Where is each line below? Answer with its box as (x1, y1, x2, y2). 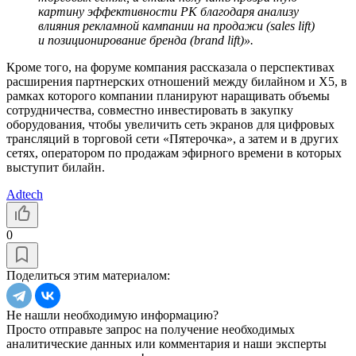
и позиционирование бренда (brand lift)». (38, 33, 253, 47)
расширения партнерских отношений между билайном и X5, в (6, 74, 347, 88)
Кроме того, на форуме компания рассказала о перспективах (6, 60, 335, 74)
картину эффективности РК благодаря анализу (38, 4, 299, 18)
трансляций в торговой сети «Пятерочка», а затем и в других (6, 131, 339, 145)
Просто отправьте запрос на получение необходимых (6, 322, 295, 336)
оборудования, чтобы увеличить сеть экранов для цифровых (6, 117, 335, 131)
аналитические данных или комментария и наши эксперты (6, 336, 327, 350)
